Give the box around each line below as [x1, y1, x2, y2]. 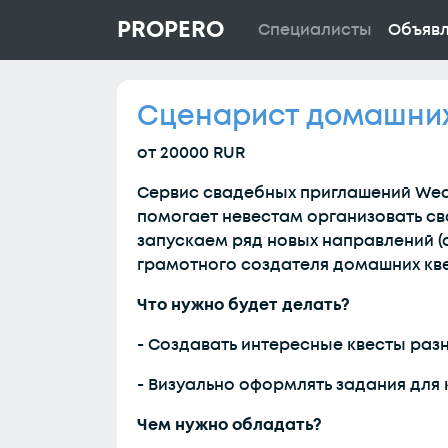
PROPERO [117, 13, 224, 46]
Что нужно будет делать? [137, 294, 350, 316]
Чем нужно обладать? [137, 414, 322, 436]
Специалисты [258, 19, 372, 41]
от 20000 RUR [137, 142, 245, 164]
